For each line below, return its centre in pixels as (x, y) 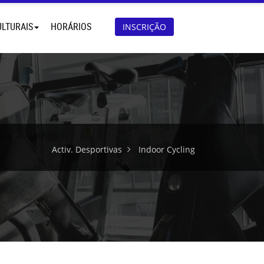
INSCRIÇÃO (144, 27)
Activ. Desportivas (87, 149)
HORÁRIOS (71, 27)
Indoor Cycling (167, 149)
